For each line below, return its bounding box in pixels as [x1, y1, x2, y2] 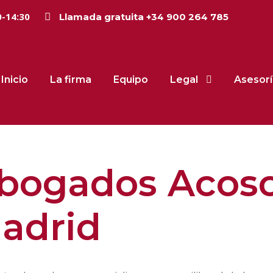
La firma [50, 74, 91, 85]
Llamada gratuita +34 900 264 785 [59, 11, 229, 23]
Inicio [1, 74, 28, 85]
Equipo [113, 74, 148, 85]
